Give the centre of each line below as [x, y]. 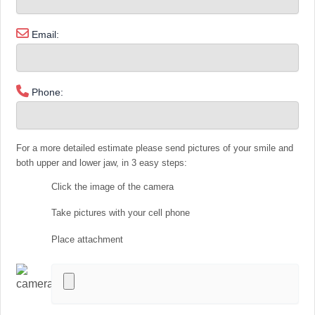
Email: [44, 34]
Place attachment [87, 239]
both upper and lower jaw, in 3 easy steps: [102, 162]
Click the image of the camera [112, 186]
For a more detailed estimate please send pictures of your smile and [155, 148]
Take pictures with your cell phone [120, 213]
